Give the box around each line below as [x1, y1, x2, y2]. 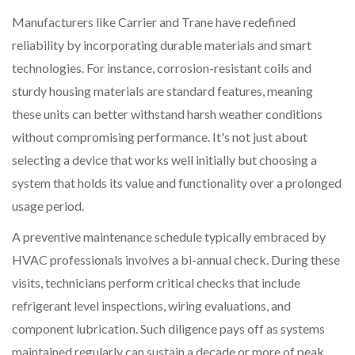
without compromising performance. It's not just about [12, 128, 307, 144]
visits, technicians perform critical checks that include [12, 274, 300, 290]
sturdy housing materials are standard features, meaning [12, 82, 313, 98]
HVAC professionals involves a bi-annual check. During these [12, 251, 340, 267]
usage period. [12, 197, 84, 213]
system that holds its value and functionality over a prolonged [12, 174, 342, 190]
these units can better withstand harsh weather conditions [12, 105, 323, 121]
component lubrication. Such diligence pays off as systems [12, 320, 325, 336]
